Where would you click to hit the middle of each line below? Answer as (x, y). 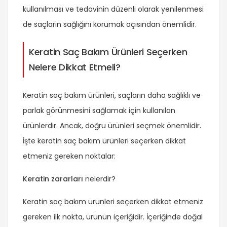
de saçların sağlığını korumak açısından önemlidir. (110, 25)
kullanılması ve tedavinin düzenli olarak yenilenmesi (113, 9)
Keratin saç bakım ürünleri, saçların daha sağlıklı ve (112, 96)
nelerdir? (99, 179)
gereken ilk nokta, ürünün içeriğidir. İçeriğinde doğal (113, 217)
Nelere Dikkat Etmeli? (75, 67)
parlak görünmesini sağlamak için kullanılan (99, 111)
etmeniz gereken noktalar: (69, 156)
